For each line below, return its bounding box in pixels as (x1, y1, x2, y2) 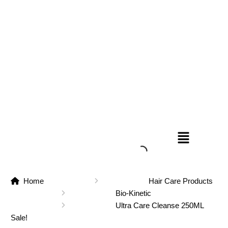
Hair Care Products (148, 177, 213, 185)
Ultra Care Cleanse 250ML (115, 201, 204, 210)
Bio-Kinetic (115, 189, 151, 197)
